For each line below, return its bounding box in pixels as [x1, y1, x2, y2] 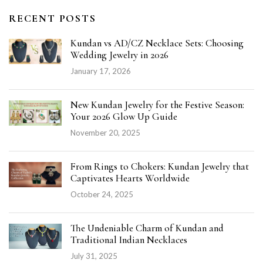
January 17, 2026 [70, 66, 131, 76]
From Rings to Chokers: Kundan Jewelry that [70, 160, 249, 173]
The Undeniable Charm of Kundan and [70, 222, 224, 234]
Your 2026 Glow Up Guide [70, 110, 177, 123]
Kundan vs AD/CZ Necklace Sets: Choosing [70, 37, 244, 49]
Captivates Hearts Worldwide [70, 172, 190, 184]
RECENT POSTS [9, 12, 96, 25]
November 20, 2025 [70, 128, 140, 137]
